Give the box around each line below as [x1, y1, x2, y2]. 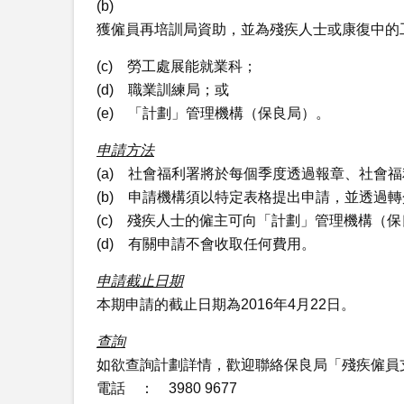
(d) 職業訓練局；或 [96, 82, 229, 97]
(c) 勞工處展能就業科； [96, 59, 257, 74]
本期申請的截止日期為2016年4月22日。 [96, 297, 355, 312]
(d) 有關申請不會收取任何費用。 [96, 236, 316, 252]
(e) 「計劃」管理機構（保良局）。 [96, 106, 330, 121]
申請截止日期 [96, 273, 183, 289]
